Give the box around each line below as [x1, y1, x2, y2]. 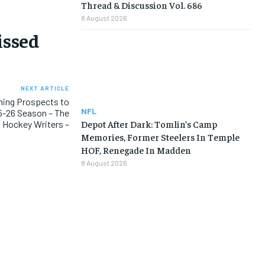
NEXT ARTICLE [20, 85, 69, 92]
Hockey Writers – [2, 118, 69, 130]
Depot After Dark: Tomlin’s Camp [80, 118, 217, 130]
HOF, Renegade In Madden [80, 144, 191, 156]
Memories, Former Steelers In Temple [80, 131, 240, 143]
